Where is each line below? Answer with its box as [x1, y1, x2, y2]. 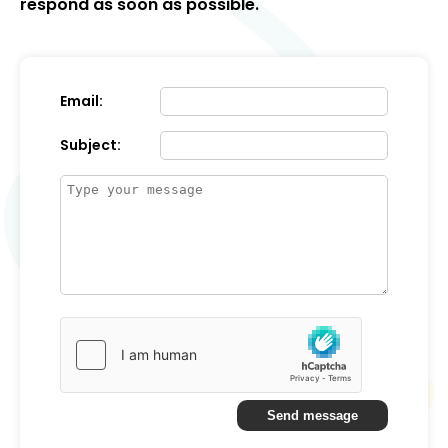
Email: [60, 91, 103, 111]
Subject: [60, 135, 121, 155]
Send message [267, 408, 359, 423]
